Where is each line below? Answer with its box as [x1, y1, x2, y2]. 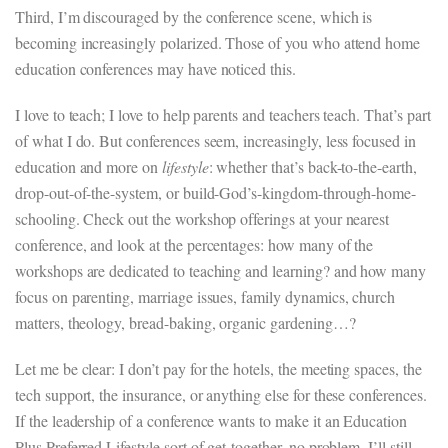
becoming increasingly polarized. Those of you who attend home [15, 32, 421, 53]
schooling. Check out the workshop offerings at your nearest [15, 208, 390, 229]
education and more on [15, 156, 162, 177]
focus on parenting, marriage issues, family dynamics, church [15, 286, 396, 307]
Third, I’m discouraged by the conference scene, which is [15, 6, 373, 27]
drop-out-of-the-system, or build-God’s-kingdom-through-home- [15, 182, 417, 203]
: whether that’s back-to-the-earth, [208, 156, 417, 177]
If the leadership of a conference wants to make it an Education [15, 410, 407, 431]
